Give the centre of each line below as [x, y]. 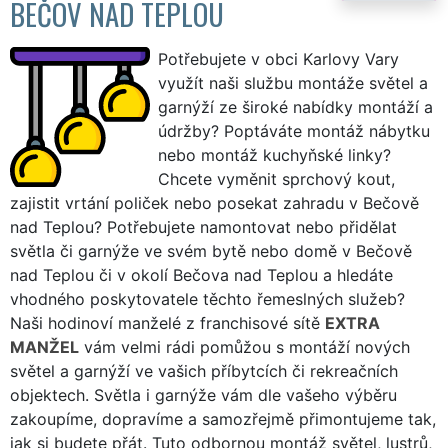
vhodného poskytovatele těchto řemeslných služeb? [207, 298]
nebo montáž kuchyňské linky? [274, 154]
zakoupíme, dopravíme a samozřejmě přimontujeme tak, [223, 418]
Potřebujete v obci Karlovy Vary [278, 58]
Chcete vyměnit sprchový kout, [276, 178]
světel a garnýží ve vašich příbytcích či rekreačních [204, 370]
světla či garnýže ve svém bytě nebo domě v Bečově [211, 250]
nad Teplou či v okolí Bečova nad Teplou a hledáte [201, 274]
